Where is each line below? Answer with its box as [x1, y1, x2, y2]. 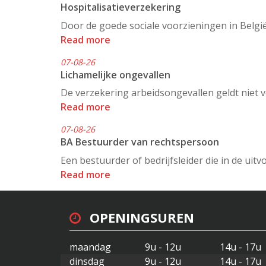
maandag [69, 240, 111, 254]
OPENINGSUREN [90, 208, 194, 226]
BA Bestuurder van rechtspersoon [61, 135, 219, 149]
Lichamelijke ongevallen [61, 68, 170, 81]
